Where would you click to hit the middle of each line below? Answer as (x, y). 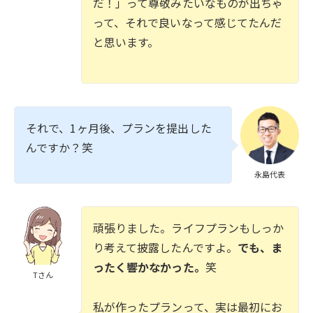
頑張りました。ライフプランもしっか (188, 228)
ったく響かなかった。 (149, 267)
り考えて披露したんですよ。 (165, 248)
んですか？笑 (59, 147)
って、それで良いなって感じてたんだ (187, 22)
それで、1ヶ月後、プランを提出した (119, 128)
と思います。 (126, 42)
